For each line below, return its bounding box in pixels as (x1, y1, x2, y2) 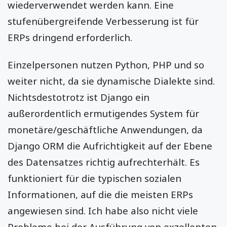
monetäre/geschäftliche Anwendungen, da (8, 123, 203, 136)
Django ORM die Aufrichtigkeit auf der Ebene (8, 139, 212, 152)
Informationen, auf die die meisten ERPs (8, 187, 193, 201)
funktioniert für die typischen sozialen (8, 171, 181, 184)
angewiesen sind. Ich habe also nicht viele (8, 204, 198, 217)
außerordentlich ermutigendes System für (8, 106, 199, 120)
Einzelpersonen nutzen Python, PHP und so (8, 58, 204, 71)
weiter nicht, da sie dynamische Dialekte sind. (8, 74, 215, 87)
